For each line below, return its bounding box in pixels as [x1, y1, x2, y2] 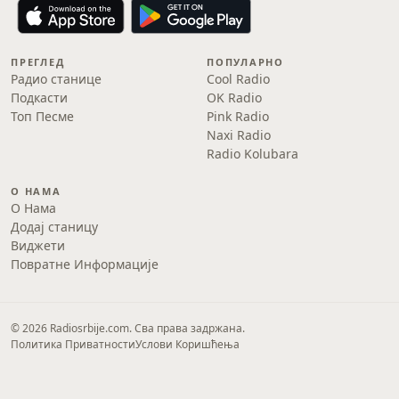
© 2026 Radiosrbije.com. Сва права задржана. [11, 321, 245, 336]
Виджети [11, 237, 65, 254]
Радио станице [11, 70, 102, 87]
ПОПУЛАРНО [207, 55, 284, 69]
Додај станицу [11, 218, 98, 235]
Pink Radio [207, 108, 269, 125]
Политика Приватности [11, 337, 135, 352]
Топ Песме [11, 108, 74, 125]
